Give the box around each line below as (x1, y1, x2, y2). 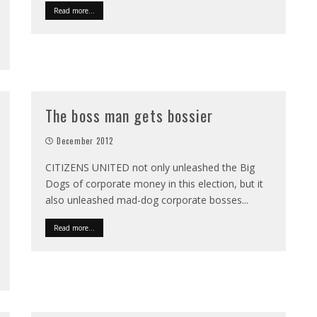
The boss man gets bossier (45, 104, 214, 127)
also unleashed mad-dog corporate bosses (45, 193, 242, 207)
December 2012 (57, 135, 114, 146)
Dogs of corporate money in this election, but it (45, 177, 263, 190)
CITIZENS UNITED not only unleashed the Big (45, 161, 255, 174)
